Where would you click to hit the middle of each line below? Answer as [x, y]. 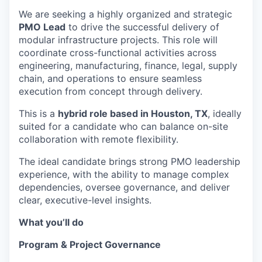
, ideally [225, 114]
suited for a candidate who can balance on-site [123, 127]
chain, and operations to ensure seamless [110, 79]
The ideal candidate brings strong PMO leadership [130, 162]
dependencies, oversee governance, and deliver [124, 187]
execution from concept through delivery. [111, 92]
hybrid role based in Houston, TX [133, 114]
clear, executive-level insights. [85, 200]
